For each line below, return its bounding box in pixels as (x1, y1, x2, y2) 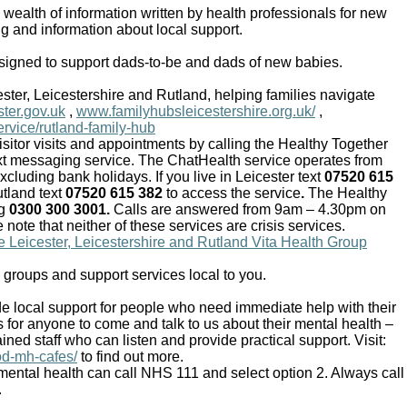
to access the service (166, 185, 301, 202)
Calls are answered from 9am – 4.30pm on (114, 202, 386, 218)
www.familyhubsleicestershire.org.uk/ (76, 104, 315, 120)
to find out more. (77, 349, 187, 365)
